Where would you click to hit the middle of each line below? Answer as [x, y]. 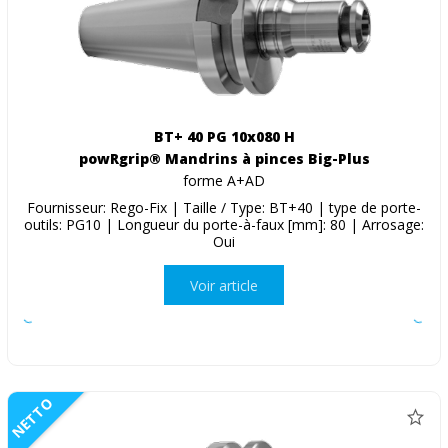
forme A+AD [224, 181]
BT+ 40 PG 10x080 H [224, 137]
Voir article [224, 285]
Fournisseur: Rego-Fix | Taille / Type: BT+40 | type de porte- [224, 208]
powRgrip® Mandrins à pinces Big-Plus [224, 159]
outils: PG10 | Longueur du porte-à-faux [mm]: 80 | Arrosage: [224, 225]
